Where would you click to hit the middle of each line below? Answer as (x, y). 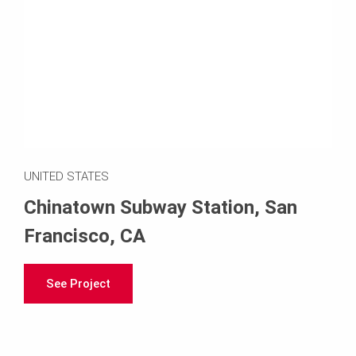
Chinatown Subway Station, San (161, 207)
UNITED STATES (66, 176)
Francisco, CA (85, 236)
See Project (78, 283)
